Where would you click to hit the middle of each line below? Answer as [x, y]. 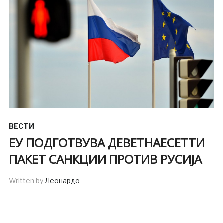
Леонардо [62, 180]
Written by [27, 180]
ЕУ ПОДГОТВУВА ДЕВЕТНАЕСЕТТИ [107, 142]
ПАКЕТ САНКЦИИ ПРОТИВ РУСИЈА [105, 159]
